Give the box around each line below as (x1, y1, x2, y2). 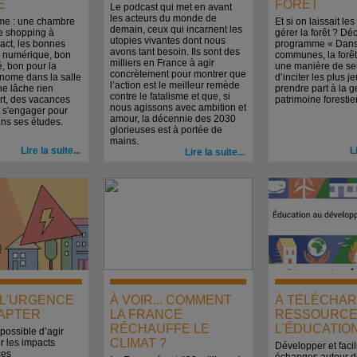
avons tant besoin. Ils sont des (110, 46, 240, 57)
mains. (110, 135, 139, 147)
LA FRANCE (110, 308, 182, 321)
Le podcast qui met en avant (110, 2, 232, 13)
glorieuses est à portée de (110, 124, 222, 135)
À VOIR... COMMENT (110, 293, 232, 307)
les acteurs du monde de (110, 13, 217, 24)
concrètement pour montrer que (110, 69, 246, 80)
